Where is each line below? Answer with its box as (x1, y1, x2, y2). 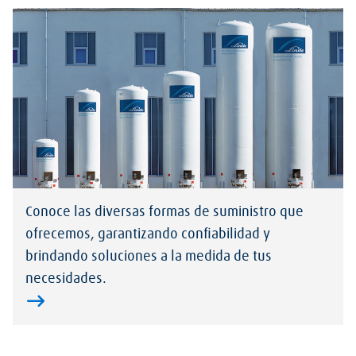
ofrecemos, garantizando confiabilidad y (25, 226, 270, 242)
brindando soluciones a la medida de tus (25, 249, 272, 264)
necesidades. (25, 271, 106, 286)
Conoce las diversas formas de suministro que (25, 204, 304, 219)
